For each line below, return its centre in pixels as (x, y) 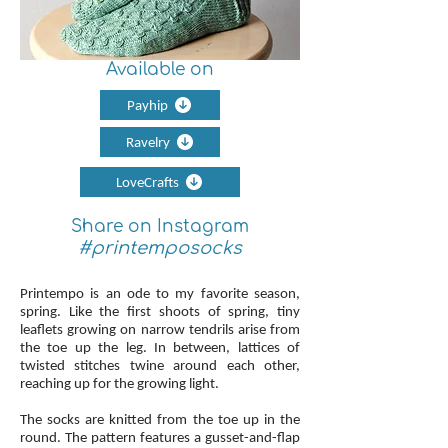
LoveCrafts (147, 182)
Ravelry (147, 142)
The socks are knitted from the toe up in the (160, 419)
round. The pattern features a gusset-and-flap (160, 437)
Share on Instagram (160, 226)
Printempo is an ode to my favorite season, (160, 293)
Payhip (147, 105)
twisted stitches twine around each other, (160, 365)
